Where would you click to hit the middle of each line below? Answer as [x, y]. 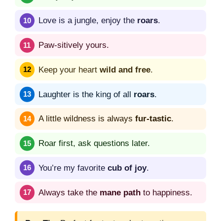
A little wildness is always [87, 119]
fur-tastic [153, 119]
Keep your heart [69, 70]
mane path [120, 192]
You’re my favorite [73, 168]
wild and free [125, 70]
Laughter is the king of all [86, 94]
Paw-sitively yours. [74, 45]
